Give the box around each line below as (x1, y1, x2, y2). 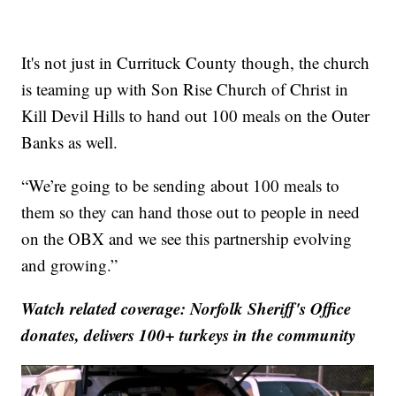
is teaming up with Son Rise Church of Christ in (21, 78, 349, 101)
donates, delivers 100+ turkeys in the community (21, 323, 356, 347)
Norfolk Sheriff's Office (190, 296, 352, 321)
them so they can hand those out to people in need (21, 201, 361, 224)
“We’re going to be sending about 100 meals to (21, 174, 340, 197)
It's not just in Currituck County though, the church (21, 51, 370, 74)
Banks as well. (21, 131, 118, 154)
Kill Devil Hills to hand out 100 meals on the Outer (21, 104, 370, 127)
